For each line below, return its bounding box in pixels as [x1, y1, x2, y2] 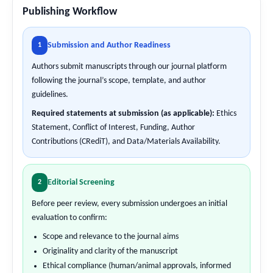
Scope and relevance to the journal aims [43, 232, 179, 241]
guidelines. [32, 90, 68, 99]
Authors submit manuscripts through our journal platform [32, 62, 227, 71]
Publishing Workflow [23, 5, 117, 18]
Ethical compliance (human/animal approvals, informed [43, 261, 231, 271]
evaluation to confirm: [32, 213, 107, 222]
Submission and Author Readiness [48, 40, 171, 50]
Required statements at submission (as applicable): [32, 108, 214, 118]
